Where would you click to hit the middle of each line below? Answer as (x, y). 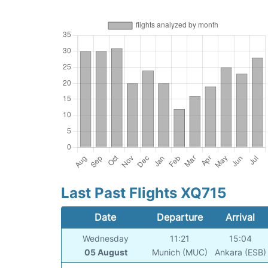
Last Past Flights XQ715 (144, 193)
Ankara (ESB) (241, 252)
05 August (106, 252)
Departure (179, 217)
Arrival (240, 217)
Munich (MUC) (180, 252)
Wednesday (106, 239)
